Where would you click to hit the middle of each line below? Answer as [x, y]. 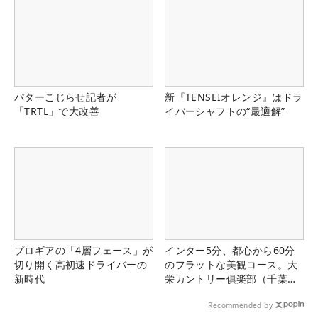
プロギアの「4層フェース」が [84, 250]
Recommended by [240, 305]
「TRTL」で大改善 [57, 111]
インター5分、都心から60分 [230, 250]
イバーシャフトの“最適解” [225, 111]
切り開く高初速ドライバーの [81, 264]
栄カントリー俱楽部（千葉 [226, 278]
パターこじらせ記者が [65, 97]
